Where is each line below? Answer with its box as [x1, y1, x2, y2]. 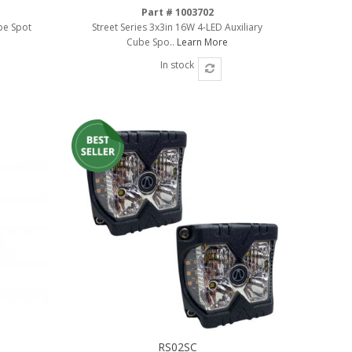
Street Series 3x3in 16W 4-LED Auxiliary [92, 20, 263, 34]
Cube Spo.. [126, 35, 178, 49]
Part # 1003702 [141, 5, 214, 19]
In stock [160, 57, 195, 71]
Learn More [177, 35, 229, 49]
